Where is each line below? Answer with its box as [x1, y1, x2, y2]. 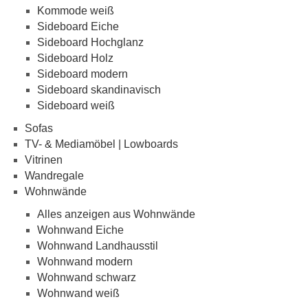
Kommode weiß [37, 4, 114, 16]
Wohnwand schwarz [37, 271, 136, 283]
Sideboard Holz [37, 52, 113, 64]
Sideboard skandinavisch [37, 83, 161, 96]
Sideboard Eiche [37, 20, 119, 32]
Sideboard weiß [37, 99, 115, 111]
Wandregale [25, 169, 84, 181]
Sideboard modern [37, 67, 128, 80]
